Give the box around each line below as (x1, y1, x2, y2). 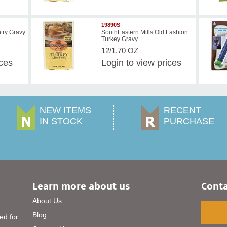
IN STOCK (40, 116, 83, 127)
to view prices (123, 58, 181, 68)
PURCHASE (164, 116, 214, 127)
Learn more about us (32, 180, 131, 193)
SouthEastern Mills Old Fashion (101, 29, 188, 36)
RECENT (164, 105, 201, 116)
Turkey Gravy (101, 35, 138, 43)
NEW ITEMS (40, 105, 92, 116)
